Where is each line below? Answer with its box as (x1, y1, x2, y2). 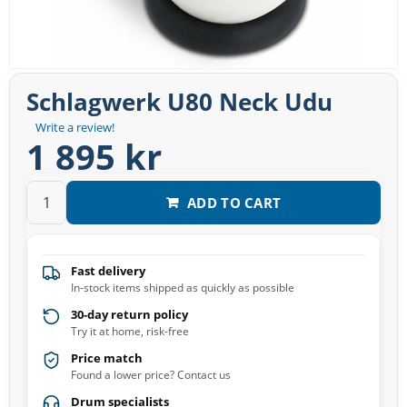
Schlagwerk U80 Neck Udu (26, 85, 333, 119)
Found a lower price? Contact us (71, 367, 231, 383)
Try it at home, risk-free (71, 323, 189, 340)
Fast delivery (71, 263, 145, 280)
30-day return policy (71, 306, 188, 323)
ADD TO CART (187, 193, 282, 212)
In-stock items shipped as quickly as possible (71, 280, 294, 296)
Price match (71, 350, 143, 367)
